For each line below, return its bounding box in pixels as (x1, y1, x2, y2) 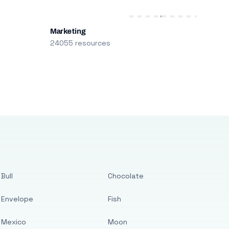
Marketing (50, 27, 86, 35)
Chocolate (108, 171, 144, 180)
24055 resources (50, 38, 110, 48)
